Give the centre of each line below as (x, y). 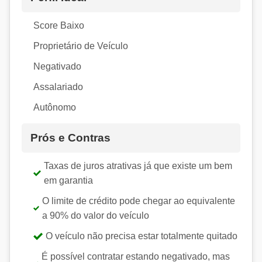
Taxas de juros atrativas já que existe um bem (138, 166)
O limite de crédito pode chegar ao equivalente (139, 201)
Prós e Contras (70, 138)
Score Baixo (59, 26)
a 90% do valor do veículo (96, 216)
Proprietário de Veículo (81, 46)
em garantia (69, 181)
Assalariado (58, 87)
